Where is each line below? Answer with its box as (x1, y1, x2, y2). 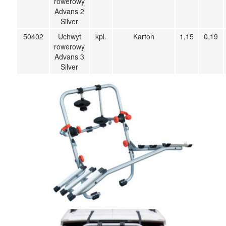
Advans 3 (54, 51, 85, 62)
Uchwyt (58, 31, 81, 41)
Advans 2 (54, 6, 85, 16)
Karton (133, 31, 155, 41)
